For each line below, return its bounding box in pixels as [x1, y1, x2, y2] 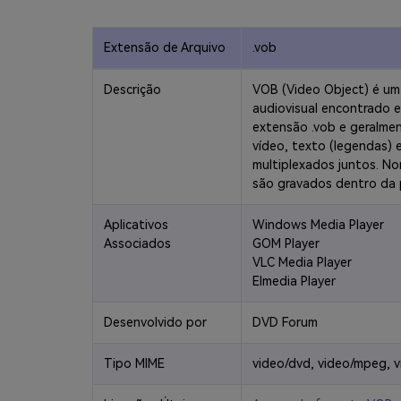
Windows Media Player [252, 218, 384, 232]
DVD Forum [252, 315, 318, 329]
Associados [104, 236, 171, 251]
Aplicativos [104, 218, 168, 232]
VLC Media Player [252, 255, 352, 269]
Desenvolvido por [104, 315, 207, 329]
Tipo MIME [104, 356, 165, 371]
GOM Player [252, 236, 320, 251]
